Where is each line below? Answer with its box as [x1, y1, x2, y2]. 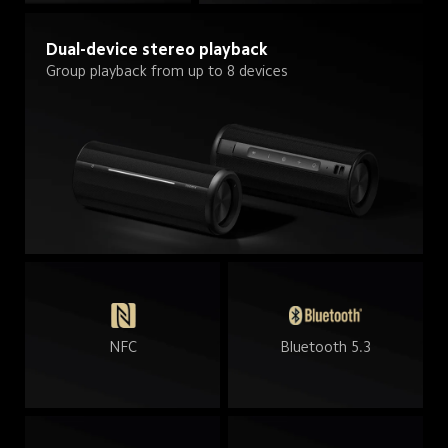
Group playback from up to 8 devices [45, 62, 288, 78]
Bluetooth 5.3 [280, 339, 372, 355]
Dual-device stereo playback [46, 40, 269, 58]
